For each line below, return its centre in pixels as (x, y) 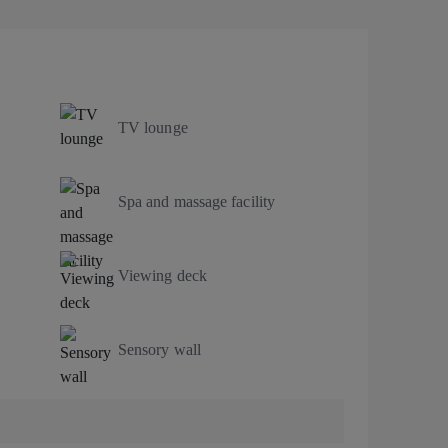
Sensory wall (159, 349)
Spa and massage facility (196, 201)
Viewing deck (162, 275)
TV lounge (153, 127)
